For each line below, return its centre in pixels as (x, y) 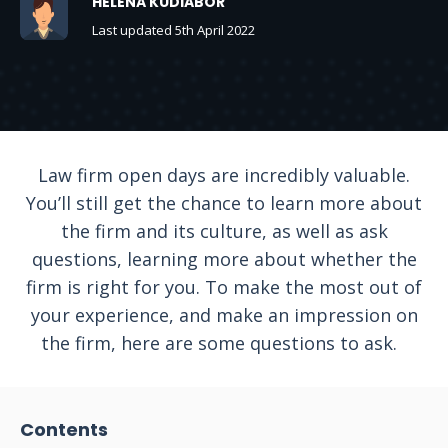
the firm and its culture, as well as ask (224, 231)
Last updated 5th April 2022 (173, 30)
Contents (64, 429)
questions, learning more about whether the (224, 259)
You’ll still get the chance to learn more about (224, 203)
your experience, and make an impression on (224, 315)
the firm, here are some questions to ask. (224, 343)
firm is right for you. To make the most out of (224, 287)
